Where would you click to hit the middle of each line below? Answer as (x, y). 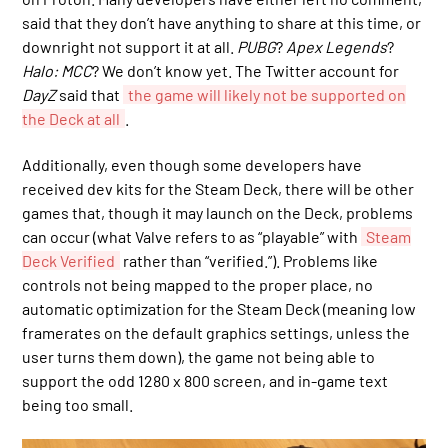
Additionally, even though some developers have (192, 164)
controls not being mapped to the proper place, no (198, 284)
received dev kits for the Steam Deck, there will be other (218, 188)
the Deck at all (71, 118)
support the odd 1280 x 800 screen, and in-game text (205, 380)
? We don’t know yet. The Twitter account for (246, 70)
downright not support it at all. (130, 46)
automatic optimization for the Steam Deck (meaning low (219, 308)
